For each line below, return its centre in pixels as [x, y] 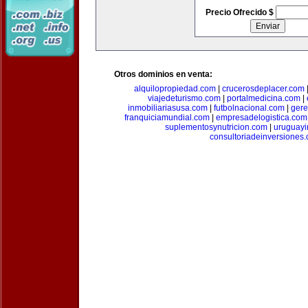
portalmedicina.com [264, 98]
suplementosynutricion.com [216, 127]
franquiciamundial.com [167, 118]
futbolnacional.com [249, 108]
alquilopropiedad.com [175, 89]
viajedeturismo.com [184, 98]
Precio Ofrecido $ [240, 12]
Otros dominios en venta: [163, 74]
